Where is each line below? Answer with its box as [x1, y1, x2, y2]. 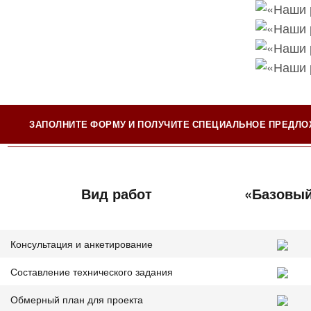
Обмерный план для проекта [10, 292, 143, 306]
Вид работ [81, 183, 152, 203]
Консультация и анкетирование [10, 236, 153, 251]
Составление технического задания [10, 264, 173, 278]
